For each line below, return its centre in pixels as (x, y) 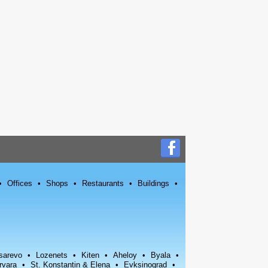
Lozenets (52, 255)
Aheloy (125, 255)
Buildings (153, 183)
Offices (20, 183)
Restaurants (103, 183)
